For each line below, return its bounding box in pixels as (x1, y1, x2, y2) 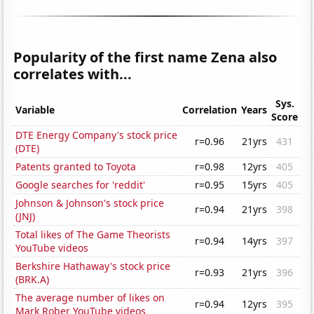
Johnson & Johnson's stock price (15, 196, 165, 210)
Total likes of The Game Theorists (15, 228, 171, 242)
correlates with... (13, 64, 132, 84)
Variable (15, 103, 55, 117)
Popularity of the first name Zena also (13, 48, 278, 67)
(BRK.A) (15, 273, 50, 287)
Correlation (182, 103, 238, 117)
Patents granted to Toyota (15, 160, 137, 174)
